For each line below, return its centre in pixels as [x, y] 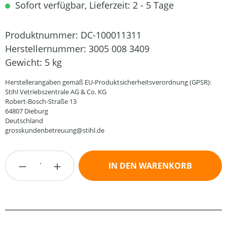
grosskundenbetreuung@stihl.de [55, 130]
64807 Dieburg [27, 111]
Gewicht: [25, 62]
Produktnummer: [43, 35]
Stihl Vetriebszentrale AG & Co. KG [56, 92]
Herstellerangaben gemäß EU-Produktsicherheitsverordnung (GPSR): [108, 82]
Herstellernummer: [47, 49]
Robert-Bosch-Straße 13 [41, 101]
